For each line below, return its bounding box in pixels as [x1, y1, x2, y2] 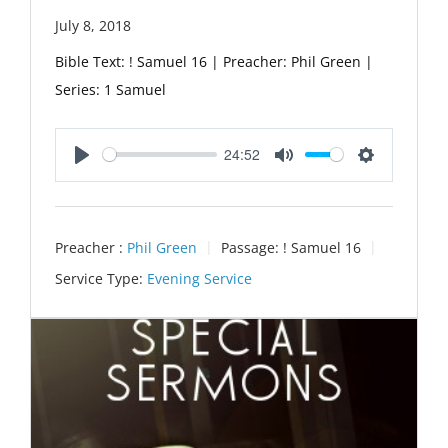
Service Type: [55, 269, 143, 288]
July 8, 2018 [55, 15, 131, 35]
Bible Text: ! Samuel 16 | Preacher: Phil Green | [55, 51, 373, 71]
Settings [366, 165, 419, 187]
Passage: [221, 237, 279, 257]
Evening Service [147, 269, 252, 288]
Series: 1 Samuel [55, 79, 166, 99]
